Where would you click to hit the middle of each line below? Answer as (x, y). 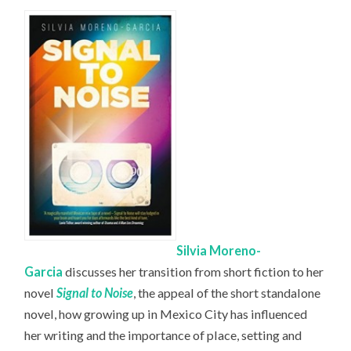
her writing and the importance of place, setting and (163, 335)
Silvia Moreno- (219, 251)
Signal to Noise (95, 293)
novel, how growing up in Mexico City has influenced (166, 314)
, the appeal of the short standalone (227, 293)
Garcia (44, 272)
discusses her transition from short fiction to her (195, 272)
